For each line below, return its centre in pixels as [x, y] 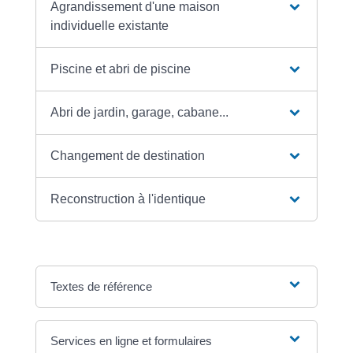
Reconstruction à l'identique [128, 199]
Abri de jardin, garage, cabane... [140, 112]
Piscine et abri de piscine [121, 69]
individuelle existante [110, 25]
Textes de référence [102, 286]
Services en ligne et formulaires [132, 340]
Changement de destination [128, 155]
